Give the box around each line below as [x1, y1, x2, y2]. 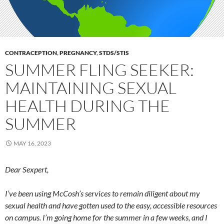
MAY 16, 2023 [13, 139, 51, 147]
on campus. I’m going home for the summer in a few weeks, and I [5, 212, 207, 222]
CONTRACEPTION [5, 48, 57, 56]
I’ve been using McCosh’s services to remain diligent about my [5, 188, 200, 198]
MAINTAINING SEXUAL [5, 77, 176, 98]
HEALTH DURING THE [5, 95, 170, 116]
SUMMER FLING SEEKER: [5, 59, 194, 80]
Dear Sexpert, [5, 164, 48, 174]
